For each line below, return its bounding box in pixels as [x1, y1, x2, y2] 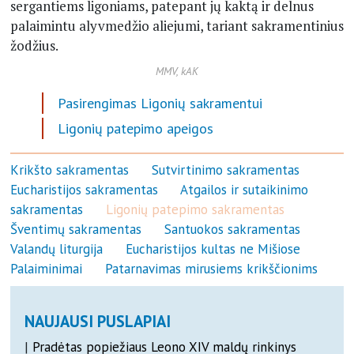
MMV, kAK [156, 64, 198, 78]
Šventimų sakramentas [9, 220, 141, 238]
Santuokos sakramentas [164, 220, 300, 238]
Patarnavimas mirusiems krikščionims [104, 260, 318, 277]
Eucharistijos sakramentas [9, 181, 158, 198]
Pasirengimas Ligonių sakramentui [57, 94, 262, 112]
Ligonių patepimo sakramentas [105, 201, 284, 218]
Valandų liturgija [9, 240, 103, 258]
